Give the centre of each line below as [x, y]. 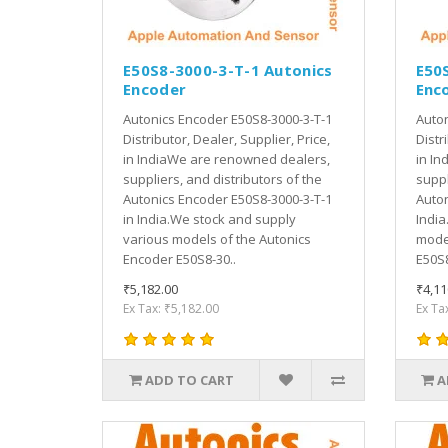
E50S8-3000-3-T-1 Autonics [228, 69]
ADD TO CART [189, 379]
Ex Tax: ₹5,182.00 [171, 308]
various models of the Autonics [217, 238]
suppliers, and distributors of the [222, 178]
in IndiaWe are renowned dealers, [226, 158]
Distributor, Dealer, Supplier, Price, [226, 138]
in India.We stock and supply [209, 218]
